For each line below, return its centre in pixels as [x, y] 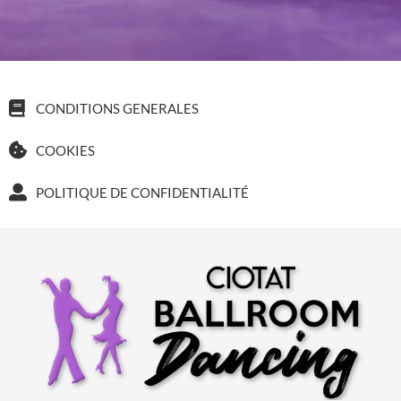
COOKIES [65, 150]
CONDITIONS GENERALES [117, 108]
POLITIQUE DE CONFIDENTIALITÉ [142, 192]
